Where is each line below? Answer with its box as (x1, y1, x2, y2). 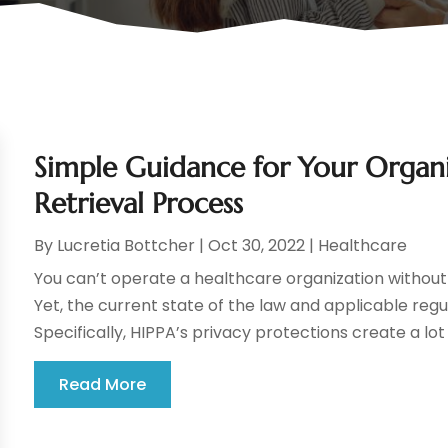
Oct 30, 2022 (208, 234, 306, 258)
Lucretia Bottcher (57, 234, 196, 258)
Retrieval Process (34, 186, 244, 222)
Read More (59, 373, 147, 397)
